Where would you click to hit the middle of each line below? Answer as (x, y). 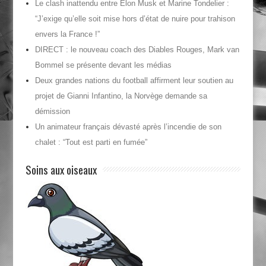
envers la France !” (67, 34)
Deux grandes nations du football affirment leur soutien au (134, 80)
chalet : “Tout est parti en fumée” (91, 142)
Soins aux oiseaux (61, 169)
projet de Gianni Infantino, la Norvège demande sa (121, 96)
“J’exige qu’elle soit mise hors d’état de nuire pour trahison (135, 19)
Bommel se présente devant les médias (103, 65)
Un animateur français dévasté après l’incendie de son (128, 127)
